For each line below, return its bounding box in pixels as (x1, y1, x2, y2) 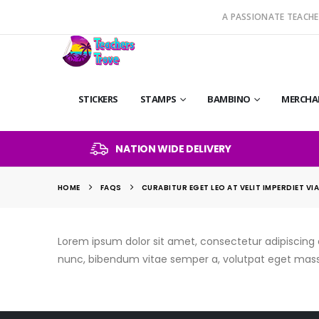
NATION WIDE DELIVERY (115, 142, 231, 157)
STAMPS (140, 93, 177, 105)
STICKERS (78, 93, 118, 105)
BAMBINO (207, 93, 251, 105)
